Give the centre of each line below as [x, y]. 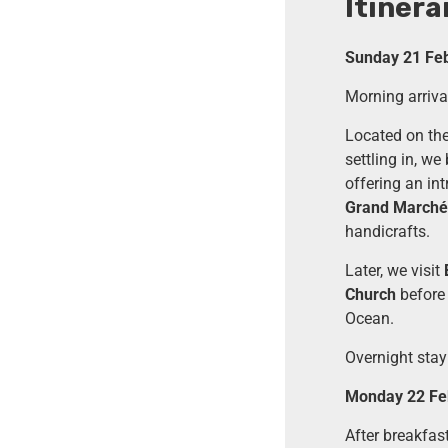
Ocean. [369, 318]
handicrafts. [387, 231]
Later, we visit [394, 270]
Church [370, 294]
